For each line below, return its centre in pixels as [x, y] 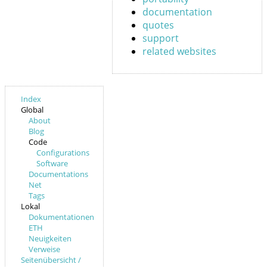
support [160, 38]
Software [52, 164]
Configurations [63, 153]
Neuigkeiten [50, 239]
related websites [179, 51]
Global [32, 110]
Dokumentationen [62, 217]
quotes [158, 25]
